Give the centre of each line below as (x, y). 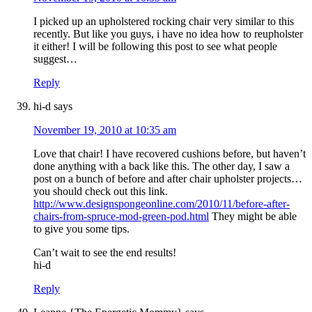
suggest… (55, 59)
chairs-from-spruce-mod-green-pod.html (121, 217)
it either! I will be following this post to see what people (155, 47)
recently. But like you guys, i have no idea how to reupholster (168, 34)
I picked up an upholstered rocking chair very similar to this (164, 22)
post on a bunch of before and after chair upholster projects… (168, 179)
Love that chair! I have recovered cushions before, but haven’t (170, 154)
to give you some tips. (81, 229)
